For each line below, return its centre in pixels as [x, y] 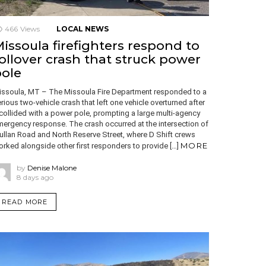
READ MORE [25, 202]
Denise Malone [52, 167]
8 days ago [35, 177]
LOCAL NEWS [83, 28]
